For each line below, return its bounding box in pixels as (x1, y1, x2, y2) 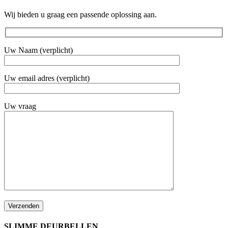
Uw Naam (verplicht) (4, 45, 73, 54)
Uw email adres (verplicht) (4, 73, 90, 82)
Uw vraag (4, 101, 36, 110)
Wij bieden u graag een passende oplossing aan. (4, 10, 157, 19)
